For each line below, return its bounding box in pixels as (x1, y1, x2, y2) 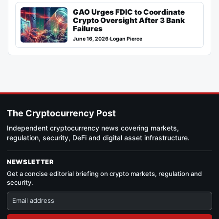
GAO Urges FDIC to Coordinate (73, 7, 185, 17)
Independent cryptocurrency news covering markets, (7, 123, 179, 132)
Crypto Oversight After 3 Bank (73, 15, 185, 25)
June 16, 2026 (73, 35, 109, 42)
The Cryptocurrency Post (7, 108, 116, 118)
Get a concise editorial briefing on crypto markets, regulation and (7, 169, 202, 177)
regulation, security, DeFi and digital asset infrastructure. (7, 133, 190, 142)
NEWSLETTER (7, 157, 54, 166)
